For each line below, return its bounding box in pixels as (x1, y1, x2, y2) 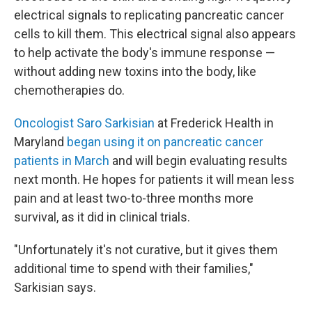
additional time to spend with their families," (14, 260, 253, 276)
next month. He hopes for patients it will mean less (14, 171, 295, 187)
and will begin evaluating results (109, 153, 288, 168)
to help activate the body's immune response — (14, 45, 275, 60)
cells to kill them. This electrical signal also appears (14, 26, 296, 41)
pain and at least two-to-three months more (14, 190, 253, 205)
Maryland (14, 134, 64, 149)
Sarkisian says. (14, 279, 96, 295)
